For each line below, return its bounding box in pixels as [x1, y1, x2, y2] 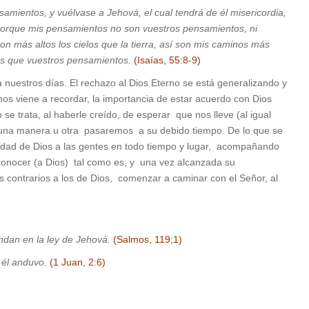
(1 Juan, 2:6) [50, 257, 106, 268]
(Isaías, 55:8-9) [134, 54, 201, 66]
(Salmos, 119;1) [113, 234, 182, 246]
